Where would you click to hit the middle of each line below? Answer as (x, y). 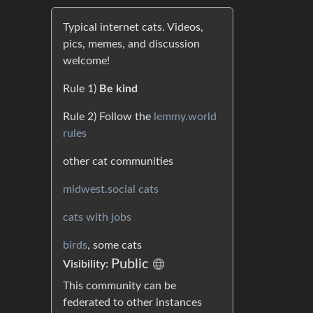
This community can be (119, 286)
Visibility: (87, 264)
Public (130, 264)
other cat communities (118, 161)
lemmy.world (185, 117)
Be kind (118, 89)
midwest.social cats (111, 189)
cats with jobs (97, 217)
